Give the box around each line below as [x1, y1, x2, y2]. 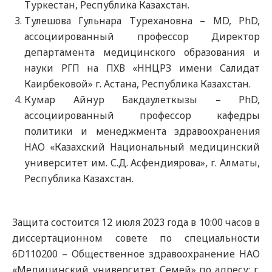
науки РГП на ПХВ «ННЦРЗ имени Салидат [24, 61, 260, 75]
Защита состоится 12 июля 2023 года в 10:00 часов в [12, 216, 260, 229]
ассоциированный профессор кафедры [24, 109, 260, 122]
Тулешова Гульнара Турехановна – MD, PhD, [24, 14, 260, 27]
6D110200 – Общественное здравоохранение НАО [12, 247, 260, 260]
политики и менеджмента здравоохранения [24, 124, 260, 138]
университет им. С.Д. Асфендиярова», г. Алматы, [24, 156, 260, 169]
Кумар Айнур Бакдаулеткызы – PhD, [24, 93, 260, 106]
